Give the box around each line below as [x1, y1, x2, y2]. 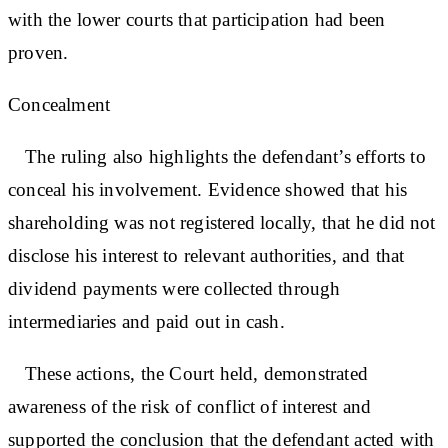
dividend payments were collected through [8, 277, 341, 299]
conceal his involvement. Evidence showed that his [8, 178, 408, 200]
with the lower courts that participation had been [8, 8, 386, 30]
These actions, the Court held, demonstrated [8, 362, 368, 384]
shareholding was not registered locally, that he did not [8, 211, 436, 233]
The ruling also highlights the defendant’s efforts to [8, 145, 426, 167]
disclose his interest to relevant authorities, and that [8, 244, 405, 266]
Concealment [8, 93, 111, 115]
